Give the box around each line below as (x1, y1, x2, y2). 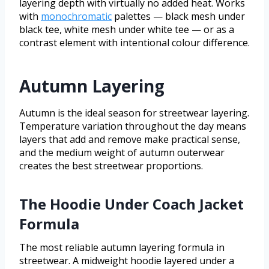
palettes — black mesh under (112, 10, 245, 23)
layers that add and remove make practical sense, (19, 133, 240, 147)
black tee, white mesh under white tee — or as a (19, 23, 234, 37)
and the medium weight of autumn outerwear (19, 146, 225, 160)
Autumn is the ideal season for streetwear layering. (19, 106, 249, 120)
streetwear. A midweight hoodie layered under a (19, 254, 234, 268)
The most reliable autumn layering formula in (19, 241, 225, 255)
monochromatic (41, 10, 112, 23)
